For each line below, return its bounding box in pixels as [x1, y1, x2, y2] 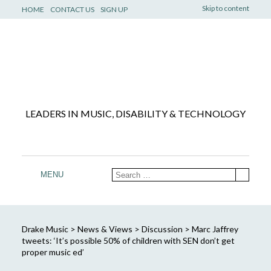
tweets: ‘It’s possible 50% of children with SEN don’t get [21, 235, 235, 246]
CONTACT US [50, 5, 94, 14]
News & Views [77, 223, 132, 234]
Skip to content [202, 4, 250, 13]
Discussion [141, 223, 183, 234]
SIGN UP [100, 5, 128, 14]
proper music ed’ [21, 246, 84, 257]
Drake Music [21, 223, 68, 234]
